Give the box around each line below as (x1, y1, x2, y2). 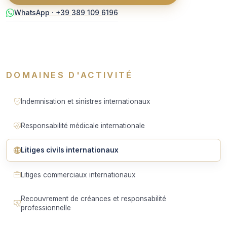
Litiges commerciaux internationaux (20, 170, 136, 179)
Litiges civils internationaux (20, 146, 119, 155)
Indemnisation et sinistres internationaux (20, 97, 150, 106)
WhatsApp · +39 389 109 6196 (14, 8, 118, 17)
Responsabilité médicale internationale (20, 122, 145, 130)
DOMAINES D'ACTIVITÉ (6, 69, 133, 80)
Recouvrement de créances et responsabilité (20, 195, 166, 203)
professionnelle (20, 204, 71, 212)
